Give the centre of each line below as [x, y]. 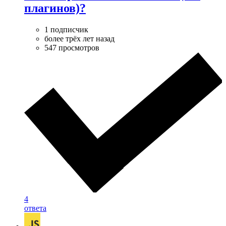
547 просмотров [72, 47]
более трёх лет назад [79, 38]
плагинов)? [55, 8]
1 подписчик [66, 29]
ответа [35, 208]
